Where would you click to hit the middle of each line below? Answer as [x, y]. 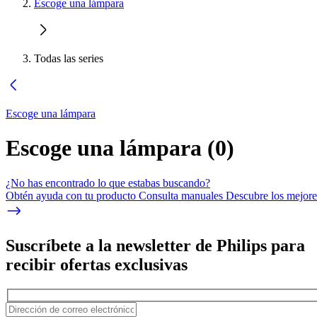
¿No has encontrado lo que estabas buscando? [108, 183]
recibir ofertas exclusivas [97, 264]
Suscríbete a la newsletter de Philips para [155, 245]
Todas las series [69, 58]
